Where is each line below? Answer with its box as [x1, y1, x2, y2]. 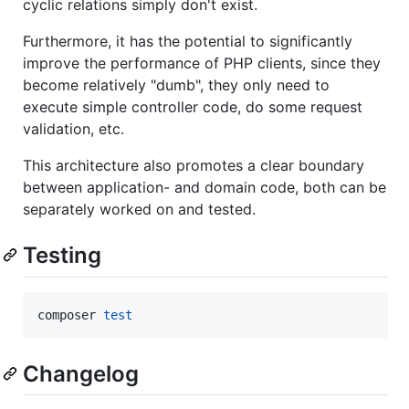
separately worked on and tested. [23, 200, 256, 219]
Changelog [23, 360, 139, 387]
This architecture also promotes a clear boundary [23, 156, 364, 175]
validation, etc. [23, 120, 124, 139]
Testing [23, 242, 101, 269]
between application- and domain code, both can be [23, 178, 386, 197]
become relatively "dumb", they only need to [23, 76, 330, 95]
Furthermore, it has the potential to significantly [23, 32, 352, 51]
